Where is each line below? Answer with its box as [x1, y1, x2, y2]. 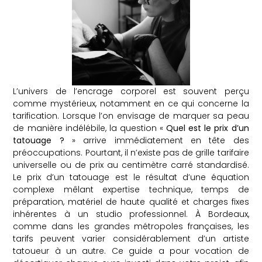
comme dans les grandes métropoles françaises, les [13, 220, 249, 232]
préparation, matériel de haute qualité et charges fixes [13, 195, 249, 208]
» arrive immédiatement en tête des [64, 134, 249, 146]
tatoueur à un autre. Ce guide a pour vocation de [13, 244, 249, 257]
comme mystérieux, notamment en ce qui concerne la [13, 97, 249, 109]
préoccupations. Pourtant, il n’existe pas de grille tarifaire [13, 146, 249, 158]
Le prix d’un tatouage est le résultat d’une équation [13, 171, 249, 183]
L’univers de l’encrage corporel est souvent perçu [13, 85, 249, 97]
